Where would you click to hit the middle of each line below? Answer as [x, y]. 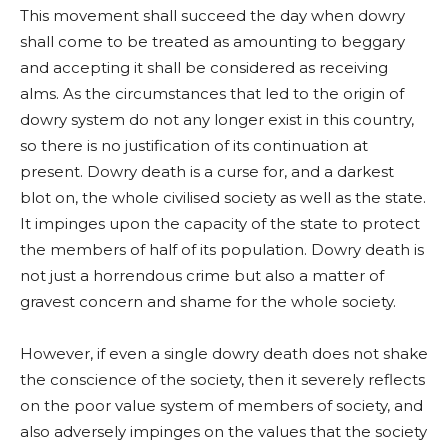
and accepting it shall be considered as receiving [204, 68]
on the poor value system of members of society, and [221, 406]
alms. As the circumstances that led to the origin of [212, 94]
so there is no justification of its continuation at [194, 146]
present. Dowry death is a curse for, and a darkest [207, 172]
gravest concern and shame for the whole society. [208, 302]
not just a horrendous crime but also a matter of [202, 276]
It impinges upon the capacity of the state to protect [220, 224]
